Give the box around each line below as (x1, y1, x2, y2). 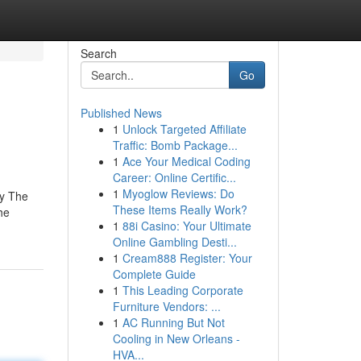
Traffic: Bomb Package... (112, 137, 238, 153)
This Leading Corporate (122, 282, 243, 298)
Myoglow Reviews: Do (122, 185, 234, 201)
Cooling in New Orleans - (112, 330, 240, 346)
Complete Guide (112, 266, 196, 282)
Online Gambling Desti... (112, 234, 237, 250)
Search (80, 45, 117, 61)
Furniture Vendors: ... (112, 298, 221, 314)
